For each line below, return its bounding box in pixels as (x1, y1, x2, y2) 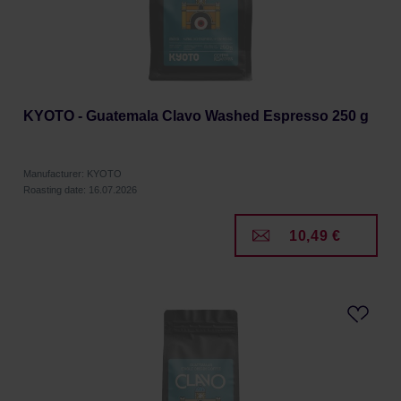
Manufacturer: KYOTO (23, 168, 122, 179)
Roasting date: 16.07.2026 (23, 184, 137, 195)
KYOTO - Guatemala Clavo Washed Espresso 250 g (23, 108, 369, 124)
